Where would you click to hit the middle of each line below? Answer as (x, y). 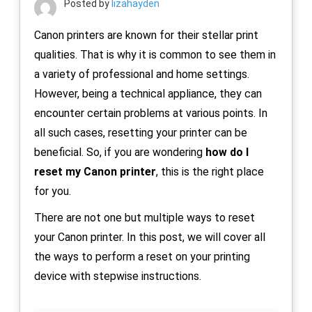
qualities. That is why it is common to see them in (155, 54)
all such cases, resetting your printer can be (141, 132)
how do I (227, 152)
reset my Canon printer (95, 171)
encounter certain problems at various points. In (151, 113)
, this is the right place (210, 171)
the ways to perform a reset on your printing (142, 256)
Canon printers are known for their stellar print (146, 35)
